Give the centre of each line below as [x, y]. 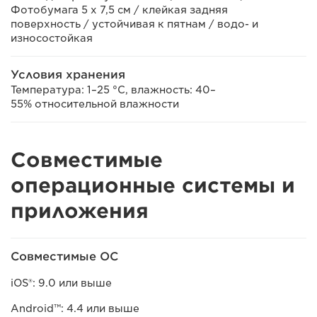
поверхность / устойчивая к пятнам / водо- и [134, 24]
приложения [80, 211]
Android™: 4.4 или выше [75, 309]
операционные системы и [153, 185]
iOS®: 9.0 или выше [63, 283]
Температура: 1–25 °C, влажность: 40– [113, 90]
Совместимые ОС [64, 257]
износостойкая [52, 38]
